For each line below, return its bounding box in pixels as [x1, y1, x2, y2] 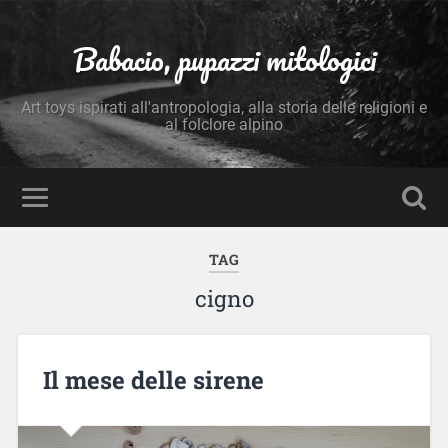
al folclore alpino [165, 115, 283, 134]
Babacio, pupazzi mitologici [72, 35, 376, 84]
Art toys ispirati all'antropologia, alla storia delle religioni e [21, 98, 427, 117]
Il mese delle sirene [42, 363, 264, 396]
